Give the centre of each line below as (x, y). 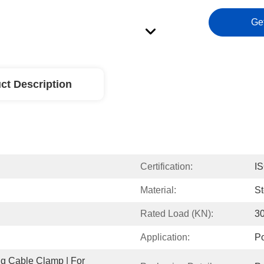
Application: (165, 237)
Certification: (166, 166)
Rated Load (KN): (177, 214)
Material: (158, 190)
